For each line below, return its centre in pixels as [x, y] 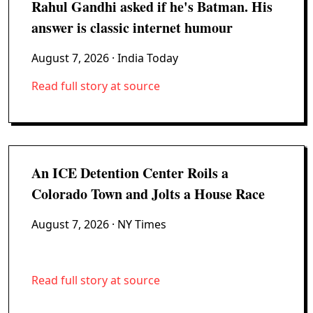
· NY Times [138, 224]
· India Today [144, 58]
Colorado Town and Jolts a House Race [148, 194]
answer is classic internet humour [132, 28]
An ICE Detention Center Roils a [130, 173]
